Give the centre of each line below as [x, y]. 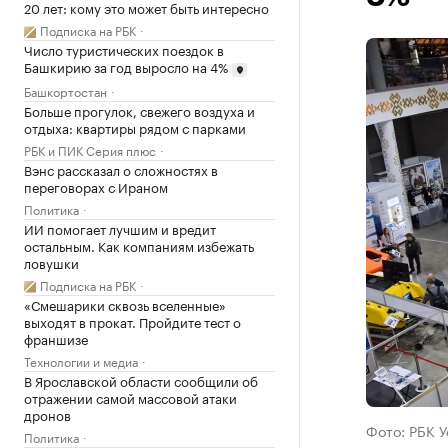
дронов [47, 413]
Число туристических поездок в [124, 49]
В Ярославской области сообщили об [141, 379]
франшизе [56, 337]
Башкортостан [65, 90]
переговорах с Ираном [96, 185]
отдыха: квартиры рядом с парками [135, 126]
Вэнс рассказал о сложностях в [121, 168]
